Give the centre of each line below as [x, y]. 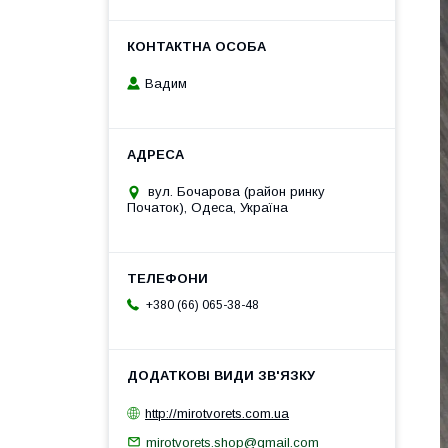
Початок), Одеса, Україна [207, 208]
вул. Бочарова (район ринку [236, 192]
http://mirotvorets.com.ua [217, 413]
